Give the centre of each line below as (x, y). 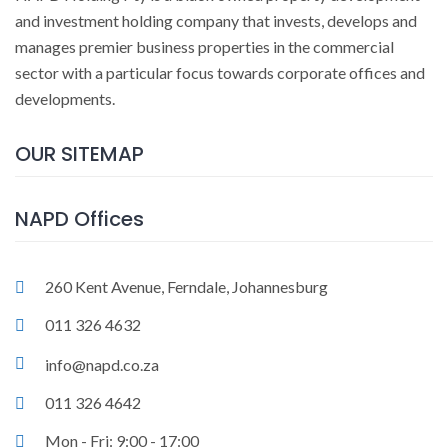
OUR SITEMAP (79, 153)
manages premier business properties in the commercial (204, 46)
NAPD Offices (79, 218)
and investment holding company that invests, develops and (216, 20)
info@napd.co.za (102, 364)
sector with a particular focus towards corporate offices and (220, 72)
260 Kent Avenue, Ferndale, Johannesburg (186, 286)
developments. (65, 98)
